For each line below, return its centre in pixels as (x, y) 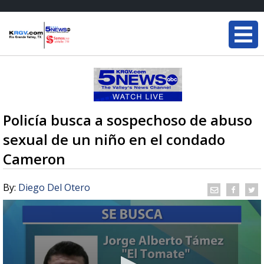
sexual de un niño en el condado (114, 139)
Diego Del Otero (54, 187)
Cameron (34, 159)
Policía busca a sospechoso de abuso (128, 120)
